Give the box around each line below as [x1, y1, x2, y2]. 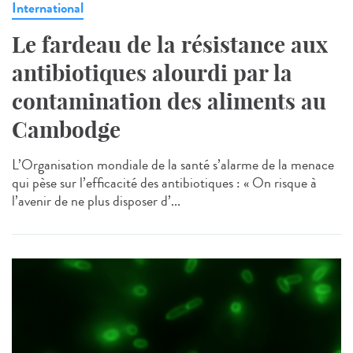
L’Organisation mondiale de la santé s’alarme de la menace [12, 154, 334, 175]
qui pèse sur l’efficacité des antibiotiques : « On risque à [12, 172, 317, 193]
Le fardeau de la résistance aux [12, 30, 328, 58]
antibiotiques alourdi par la [12, 58, 292, 87]
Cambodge [12, 115, 121, 143]
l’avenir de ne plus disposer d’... [12, 190, 180, 211]
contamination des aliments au [12, 87, 326, 115]
